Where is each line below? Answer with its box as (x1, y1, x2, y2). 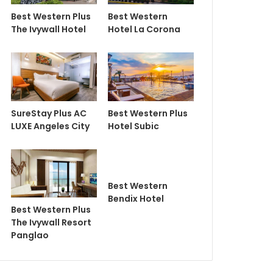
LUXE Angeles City (10, 119, 90, 132)
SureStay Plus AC (10, 107, 87, 119)
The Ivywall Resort (10, 216, 91, 229)
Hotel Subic (107, 119, 159, 132)
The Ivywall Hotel (10, 23, 86, 36)
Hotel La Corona (107, 23, 180, 36)
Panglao (10, 229, 49, 242)
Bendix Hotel (107, 192, 164, 205)
